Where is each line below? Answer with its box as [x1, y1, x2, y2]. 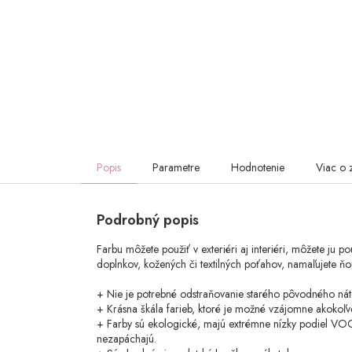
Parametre [152, 159, 200, 176]
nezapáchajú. [97, 331, 156, 347]
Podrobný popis [97, 210, 199, 231]
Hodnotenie [231, 159, 284, 176]
